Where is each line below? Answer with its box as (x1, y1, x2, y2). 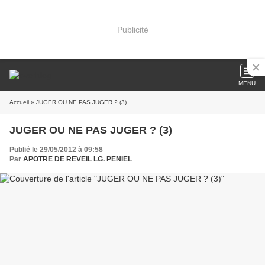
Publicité (117, 24, 148, 34)
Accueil (9, 99, 29, 105)
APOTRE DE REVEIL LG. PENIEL (23, 155, 132, 163)
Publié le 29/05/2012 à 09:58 (9, 146, 103, 154)
